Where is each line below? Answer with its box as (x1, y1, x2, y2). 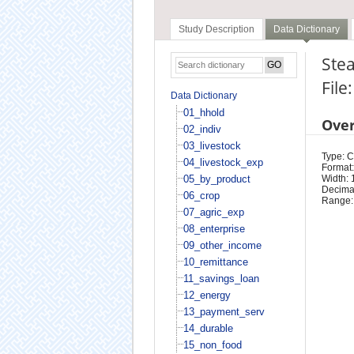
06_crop (183, 189, 220, 201)
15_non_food (183, 338, 242, 351)
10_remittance (183, 255, 248, 268)
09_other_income (183, 239, 262, 251)
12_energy (183, 288, 231, 301)
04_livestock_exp (183, 156, 263, 168)
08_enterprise (183, 222, 245, 235)
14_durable (183, 322, 233, 334)
